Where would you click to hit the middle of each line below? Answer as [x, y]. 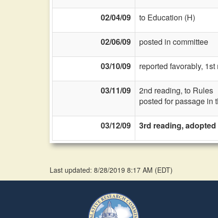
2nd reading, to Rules [176, 90]
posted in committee [174, 42]
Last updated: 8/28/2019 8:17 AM [102, 170]
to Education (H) [167, 17]
